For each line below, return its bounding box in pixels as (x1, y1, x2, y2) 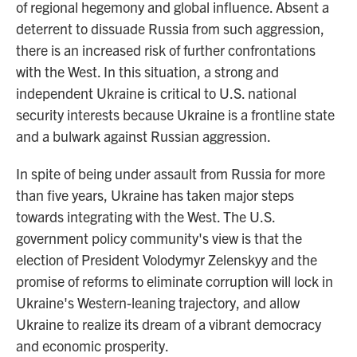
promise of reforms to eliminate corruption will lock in (16, 272, 333, 290)
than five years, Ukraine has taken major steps (16, 186, 294, 204)
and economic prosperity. (16, 336, 169, 355)
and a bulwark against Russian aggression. (16, 127, 271, 145)
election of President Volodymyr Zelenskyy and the (16, 250, 317, 269)
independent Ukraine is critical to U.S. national (16, 84, 296, 102)
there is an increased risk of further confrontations (16, 41, 316, 59)
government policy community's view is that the (16, 229, 302, 247)
